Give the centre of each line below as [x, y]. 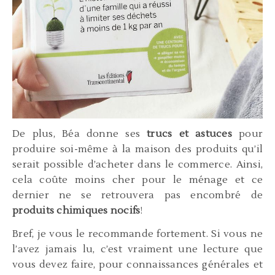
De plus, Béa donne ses [80, 134]
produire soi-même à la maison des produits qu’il [137, 149]
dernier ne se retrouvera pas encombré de [137, 196]
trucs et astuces [189, 134]
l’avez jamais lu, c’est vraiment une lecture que [137, 250]
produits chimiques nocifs [76, 211]
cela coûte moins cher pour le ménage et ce [137, 180]
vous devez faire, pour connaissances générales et [137, 265]
